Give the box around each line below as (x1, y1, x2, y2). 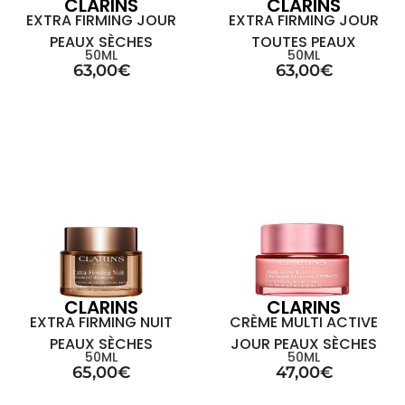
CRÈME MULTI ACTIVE (230, 312, 378, 333)
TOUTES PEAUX (251, 32, 356, 52)
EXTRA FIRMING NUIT (30, 312, 173, 333)
